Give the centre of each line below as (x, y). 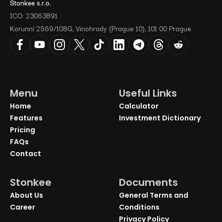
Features (26, 118)
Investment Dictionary (160, 118)
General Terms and (154, 195)
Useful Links (148, 93)
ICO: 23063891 (34, 15)
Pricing (23, 130)
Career (23, 207)
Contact (26, 153)
